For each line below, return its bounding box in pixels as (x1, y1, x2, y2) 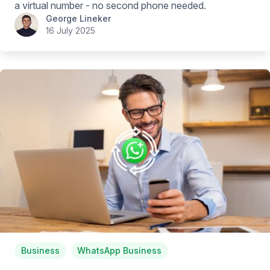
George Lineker (46, 13, 111, 24)
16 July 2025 (46, 25, 95, 36)
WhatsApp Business (77, 245, 162, 256)
